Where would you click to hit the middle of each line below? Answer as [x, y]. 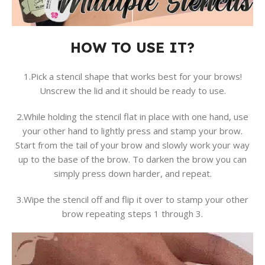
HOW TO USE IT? [132, 48]
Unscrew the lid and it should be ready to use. [132, 91]
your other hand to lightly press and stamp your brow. [132, 131]
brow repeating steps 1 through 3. [132, 214]
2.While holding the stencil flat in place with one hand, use [132, 117]
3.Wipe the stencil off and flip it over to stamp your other [132, 200]
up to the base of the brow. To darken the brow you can [132, 159]
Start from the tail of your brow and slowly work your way [132, 145]
